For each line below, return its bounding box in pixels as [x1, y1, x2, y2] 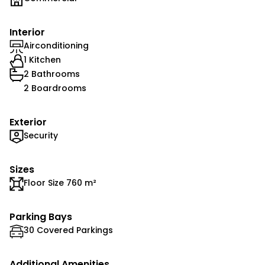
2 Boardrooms [24, 82, 86, 94]
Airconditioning [24, 40, 89, 51]
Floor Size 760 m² [24, 177, 96, 189]
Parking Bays [9, 210, 72, 224]
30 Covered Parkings [24, 224, 113, 236]
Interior [9, 25, 45, 39]
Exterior [9, 115, 47, 129]
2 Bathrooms [24, 68, 80, 80]
